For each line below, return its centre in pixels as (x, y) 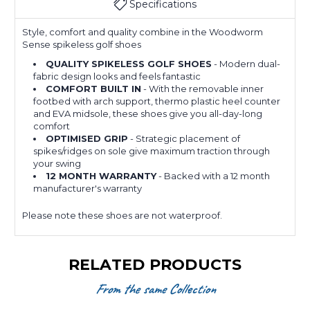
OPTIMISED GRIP (87, 139)
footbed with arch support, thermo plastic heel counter (157, 101)
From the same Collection (155, 289)
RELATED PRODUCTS (155, 265)
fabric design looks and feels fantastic (117, 76)
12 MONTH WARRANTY (101, 176)
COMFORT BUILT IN (94, 89)
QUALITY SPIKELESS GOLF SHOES (129, 64)
